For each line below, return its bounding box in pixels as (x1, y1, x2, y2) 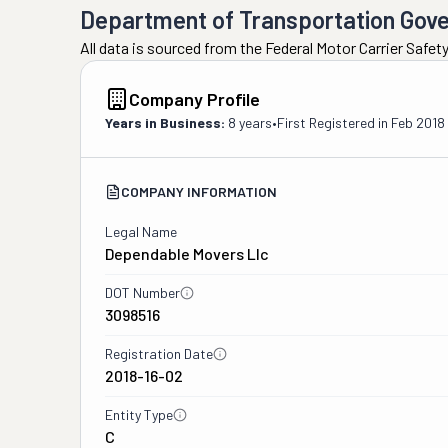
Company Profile (129, 88, 260, 110)
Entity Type (105, 406, 173, 423)
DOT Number (105, 284, 180, 301)
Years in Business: (105, 114, 225, 131)
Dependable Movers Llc (105, 244, 269, 263)
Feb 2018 (391, 114, 445, 131)
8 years (228, 114, 272, 131)
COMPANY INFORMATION (121, 183, 277, 200)
